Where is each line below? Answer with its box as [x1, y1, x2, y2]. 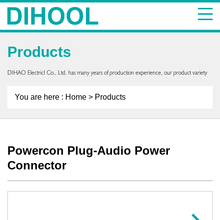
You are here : [15, 93, 65, 102]
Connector [7, 159, 66, 172]
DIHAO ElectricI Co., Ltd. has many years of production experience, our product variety [7, 69, 207, 77]
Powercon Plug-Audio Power [7, 144, 170, 158]
